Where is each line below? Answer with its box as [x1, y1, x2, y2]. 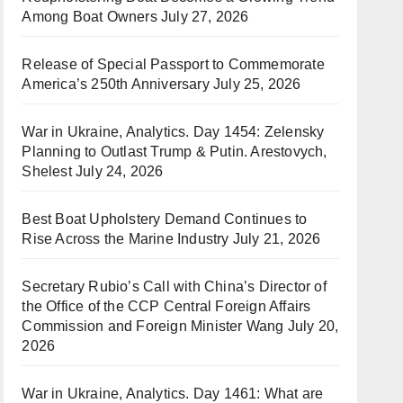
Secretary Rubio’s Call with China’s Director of [22, 279, 327, 294]
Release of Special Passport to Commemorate [22, 57, 325, 72]
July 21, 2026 [232, 231, 321, 246]
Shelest [22, 164, 72, 179]
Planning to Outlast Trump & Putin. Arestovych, [22, 144, 327, 159]
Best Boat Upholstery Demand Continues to [22, 211, 308, 227]
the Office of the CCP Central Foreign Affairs [22, 299, 311, 314]
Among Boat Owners [22, 9, 157, 24]
